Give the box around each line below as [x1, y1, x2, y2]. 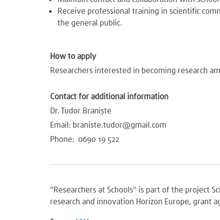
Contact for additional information [50, 91, 168, 102]
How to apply [50, 51, 96, 61]
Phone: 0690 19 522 [50, 134, 119, 144]
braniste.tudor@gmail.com [73, 119, 166, 130]
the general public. [57, 17, 126, 28]
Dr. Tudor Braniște [50, 105, 111, 116]
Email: [50, 119, 73, 130]
